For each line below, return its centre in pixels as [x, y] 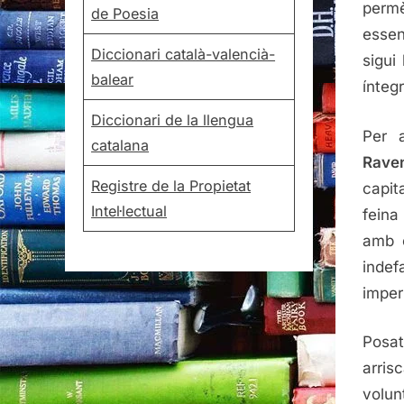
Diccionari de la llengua [173, 119]
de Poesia [125, 13]
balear [113, 79]
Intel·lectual [129, 211]
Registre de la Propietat [171, 185]
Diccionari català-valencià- [184, 54]
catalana [120, 145]
